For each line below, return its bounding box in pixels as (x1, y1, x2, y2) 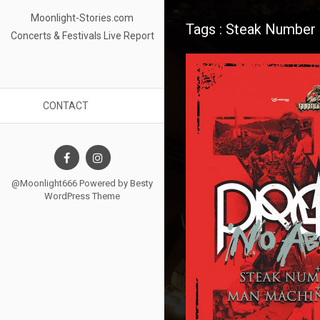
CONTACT (43, 100, 89, 111)
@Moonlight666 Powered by (11, 178, 130, 189)
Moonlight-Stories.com (31, 12, 134, 24)
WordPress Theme (44, 191, 120, 201)
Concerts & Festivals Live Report (10, 30, 154, 41)
